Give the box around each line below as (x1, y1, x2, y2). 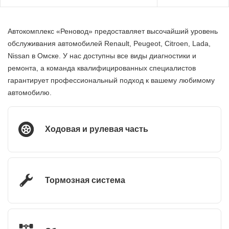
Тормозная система (45, 176, 125, 185)
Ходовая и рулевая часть (45, 125, 148, 133)
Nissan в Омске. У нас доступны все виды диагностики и (8, 52, 196, 60)
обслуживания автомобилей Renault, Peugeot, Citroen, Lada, (8, 39, 211, 48)
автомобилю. (8, 88, 52, 97)
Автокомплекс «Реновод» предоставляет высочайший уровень (8, 27, 218, 35)
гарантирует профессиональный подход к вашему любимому (8, 76, 215, 84)
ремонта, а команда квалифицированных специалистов (8, 64, 196, 72)
